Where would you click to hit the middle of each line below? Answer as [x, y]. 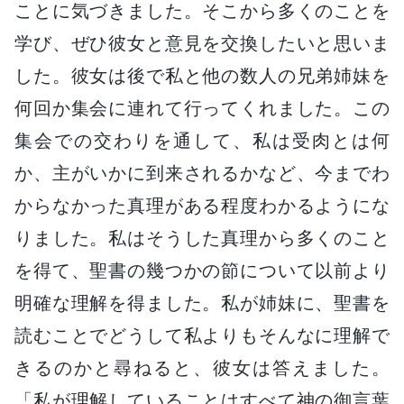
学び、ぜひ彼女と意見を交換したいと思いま [202, 43]
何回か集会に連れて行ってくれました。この [202, 108]
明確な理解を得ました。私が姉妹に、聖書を [202, 303]
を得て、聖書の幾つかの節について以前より [202, 270]
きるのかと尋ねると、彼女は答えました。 [202, 367]
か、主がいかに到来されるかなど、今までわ [202, 173]
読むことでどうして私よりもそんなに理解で [202, 335]
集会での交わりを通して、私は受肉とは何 [202, 140]
